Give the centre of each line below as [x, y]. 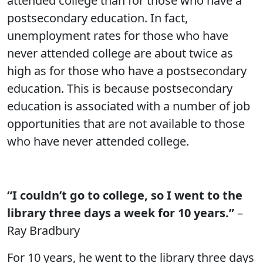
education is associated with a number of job [129, 106]
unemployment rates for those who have [118, 36]
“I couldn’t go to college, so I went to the [125, 195]
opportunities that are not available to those [126, 124]
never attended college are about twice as [120, 53]
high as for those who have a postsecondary [127, 71]
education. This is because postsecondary [120, 88]
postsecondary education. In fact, [97, 18]
